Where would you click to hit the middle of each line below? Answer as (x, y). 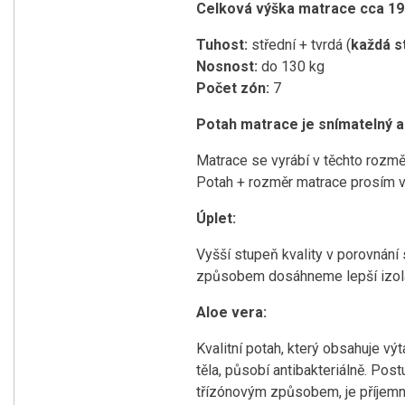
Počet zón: (235, 89)
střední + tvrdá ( (299, 45)
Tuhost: (222, 45)
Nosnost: (229, 67)
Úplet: (216, 219)
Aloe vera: (231, 313)
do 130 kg (293, 67)
